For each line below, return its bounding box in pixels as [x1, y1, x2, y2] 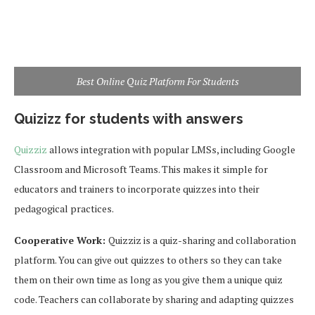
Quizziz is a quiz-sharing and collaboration [108, 233, 296, 247]
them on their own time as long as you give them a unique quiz [14, 273, 283, 287]
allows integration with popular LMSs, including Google [47, 143, 295, 157]
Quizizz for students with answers [14, 110, 243, 128]
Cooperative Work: [14, 233, 108, 247]
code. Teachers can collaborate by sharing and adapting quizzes [14, 292, 294, 307]
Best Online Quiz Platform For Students [76, 75, 239, 89]
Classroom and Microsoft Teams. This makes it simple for [14, 162, 268, 176]
